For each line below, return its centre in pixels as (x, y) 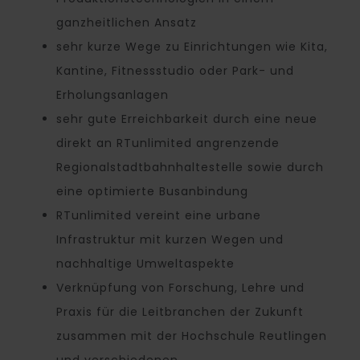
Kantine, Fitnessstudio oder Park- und (175, 71)
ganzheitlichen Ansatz (127, 23)
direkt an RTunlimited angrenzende (168, 143)
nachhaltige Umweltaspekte (145, 264)
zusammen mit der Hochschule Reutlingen (192, 336)
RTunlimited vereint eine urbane (159, 216)
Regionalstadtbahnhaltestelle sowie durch (190, 168)
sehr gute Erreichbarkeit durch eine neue (187, 119)
